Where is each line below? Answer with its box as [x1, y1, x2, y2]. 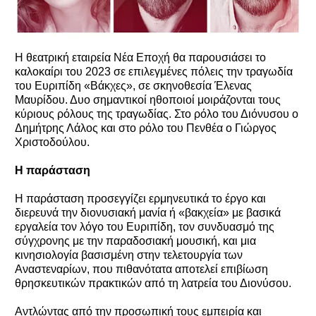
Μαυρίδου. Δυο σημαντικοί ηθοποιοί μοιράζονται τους [15, 93, 281, 106]
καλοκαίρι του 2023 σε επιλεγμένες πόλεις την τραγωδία [15, 65, 293, 78]
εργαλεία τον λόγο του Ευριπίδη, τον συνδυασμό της [15, 220, 274, 233]
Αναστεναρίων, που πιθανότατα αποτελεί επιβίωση [15, 262, 268, 275]
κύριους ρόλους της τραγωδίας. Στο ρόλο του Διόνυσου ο [15, 107, 298, 120]
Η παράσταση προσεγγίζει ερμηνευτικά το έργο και [15, 192, 266, 205]
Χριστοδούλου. [15, 135, 90, 148]
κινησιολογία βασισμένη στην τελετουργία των [15, 248, 243, 261]
